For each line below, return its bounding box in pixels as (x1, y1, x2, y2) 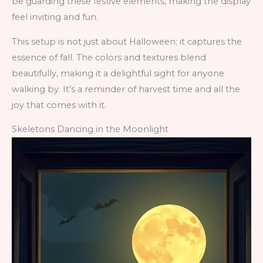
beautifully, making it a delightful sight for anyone (12, 68, 224, 79)
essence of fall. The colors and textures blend (12, 52, 206, 63)
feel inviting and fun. (12, 12, 98, 23)
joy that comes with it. (12, 99, 106, 110)
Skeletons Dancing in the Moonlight (12, 124, 168, 135)
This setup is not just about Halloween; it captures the (12, 36, 242, 47)
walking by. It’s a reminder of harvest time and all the (12, 83, 240, 95)
